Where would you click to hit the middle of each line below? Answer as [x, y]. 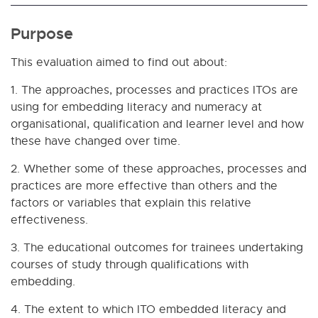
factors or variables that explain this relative [131, 202]
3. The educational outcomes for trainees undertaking [157, 247]
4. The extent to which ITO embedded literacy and [148, 309]
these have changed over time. [95, 141]
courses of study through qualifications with [130, 264]
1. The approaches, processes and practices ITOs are [154, 89]
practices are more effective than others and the [144, 185]
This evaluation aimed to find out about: [119, 62]
